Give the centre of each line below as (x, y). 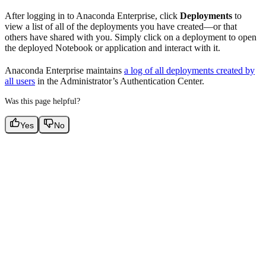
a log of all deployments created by (189, 71)
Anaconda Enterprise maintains (64, 71)
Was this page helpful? (42, 102)
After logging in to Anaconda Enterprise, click (92, 16)
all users (20, 81)
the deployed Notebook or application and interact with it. (113, 48)
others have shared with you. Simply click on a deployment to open (131, 37)
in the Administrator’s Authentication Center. (120, 81)
